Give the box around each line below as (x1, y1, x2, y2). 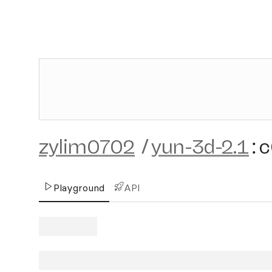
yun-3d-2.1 (151, 135, 249, 158)
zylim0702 (39, 135, 135, 158)
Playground (53, 182, 104, 194)
